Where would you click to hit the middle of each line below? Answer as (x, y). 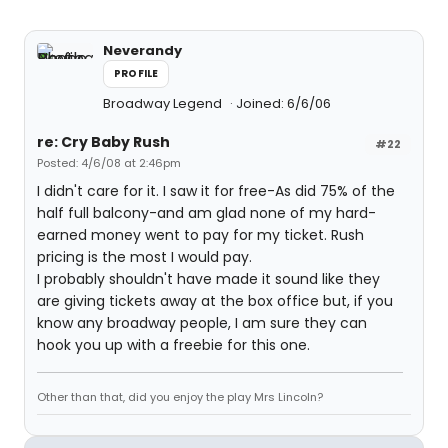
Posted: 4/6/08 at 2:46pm (109, 163)
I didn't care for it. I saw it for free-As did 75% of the (216, 191)
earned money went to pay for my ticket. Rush (200, 235)
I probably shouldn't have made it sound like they (208, 279)
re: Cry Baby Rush (103, 142)
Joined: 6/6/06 (283, 103)
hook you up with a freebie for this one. (173, 345)
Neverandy (142, 50)
